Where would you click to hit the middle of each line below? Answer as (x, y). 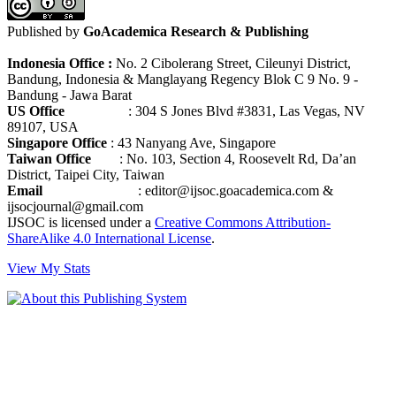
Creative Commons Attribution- (243, 223)
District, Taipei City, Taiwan (86, 175)
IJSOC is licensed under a (81, 223)
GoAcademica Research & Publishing (196, 32)
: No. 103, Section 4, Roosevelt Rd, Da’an (224, 159)
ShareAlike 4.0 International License (109, 239)
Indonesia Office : (61, 64)
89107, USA (43, 127)
